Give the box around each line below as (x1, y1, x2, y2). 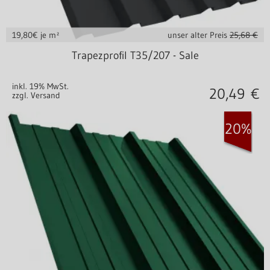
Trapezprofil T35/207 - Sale (71, 49, 199, 63)
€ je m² (33, 30, 60, 41)
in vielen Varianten (96, 43, 174, 56)
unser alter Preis (168, 30, 230, 41)
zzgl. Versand (12, 90, 60, 101)
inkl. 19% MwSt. (12, 81, 69, 92)
